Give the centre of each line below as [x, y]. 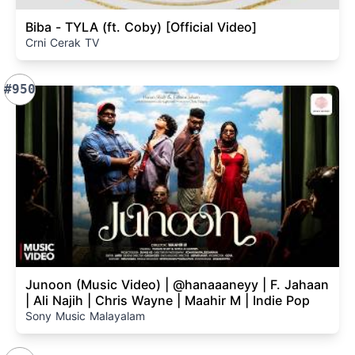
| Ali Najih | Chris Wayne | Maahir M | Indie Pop [168, 300]
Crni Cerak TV [62, 42]
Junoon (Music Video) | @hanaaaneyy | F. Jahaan [177, 284]
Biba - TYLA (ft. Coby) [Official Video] [211, 27]
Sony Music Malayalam [85, 316]
